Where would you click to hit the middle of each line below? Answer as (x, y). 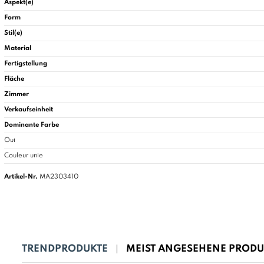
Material (18, 49)
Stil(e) (13, 33)
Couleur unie (24, 156)
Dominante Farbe (32, 125)
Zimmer (16, 95)
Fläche (14, 79)
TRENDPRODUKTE (65, 249)
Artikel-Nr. (21, 177)
